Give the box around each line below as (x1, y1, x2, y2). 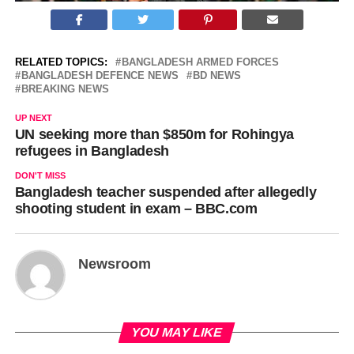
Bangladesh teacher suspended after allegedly (14, 184, 317, 201)
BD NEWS (192, 70, 241, 82)
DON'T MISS (14, 171, 66, 181)
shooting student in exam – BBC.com (14, 201, 258, 217)
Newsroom (77, 256, 151, 273)
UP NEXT (14, 113, 52, 123)
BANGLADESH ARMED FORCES (121, 56, 279, 69)
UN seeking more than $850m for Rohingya (14, 126, 294, 143)
